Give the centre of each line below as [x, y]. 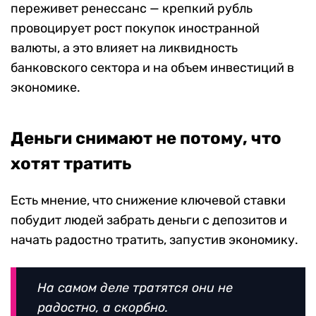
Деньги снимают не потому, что [146, 138]
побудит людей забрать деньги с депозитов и [149, 220]
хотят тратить [71, 163]
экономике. [45, 87]
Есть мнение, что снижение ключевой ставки [148, 200]
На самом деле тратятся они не [135, 287]
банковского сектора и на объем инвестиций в [152, 67]
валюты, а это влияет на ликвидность [124, 48]
